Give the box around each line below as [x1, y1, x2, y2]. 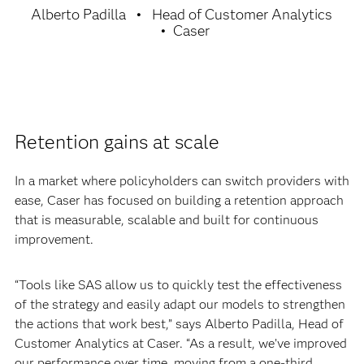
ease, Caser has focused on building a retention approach [14, 193, 344, 208]
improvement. [14, 232, 93, 247]
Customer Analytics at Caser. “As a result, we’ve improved [14, 336, 347, 351]
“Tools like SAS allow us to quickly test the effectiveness [14, 277, 342, 292]
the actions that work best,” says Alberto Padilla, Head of [14, 316, 344, 331]
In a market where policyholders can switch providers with [14, 173, 349, 188]
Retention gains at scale [14, 130, 219, 154]
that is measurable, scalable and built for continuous [14, 212, 318, 227]
